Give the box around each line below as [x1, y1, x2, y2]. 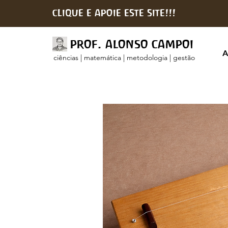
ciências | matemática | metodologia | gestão [53, 53, 195, 62]
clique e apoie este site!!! [52, 7, 176, 18]
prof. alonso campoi [70, 37, 193, 51]
